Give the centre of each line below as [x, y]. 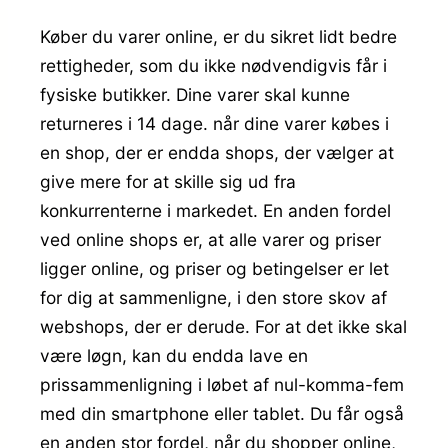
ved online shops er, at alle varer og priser [210, 239]
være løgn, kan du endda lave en [174, 355]
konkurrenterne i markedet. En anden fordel [215, 210]
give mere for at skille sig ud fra [168, 181]
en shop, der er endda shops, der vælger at [217, 152]
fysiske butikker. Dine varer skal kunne [195, 94]
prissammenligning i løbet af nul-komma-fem [222, 384]
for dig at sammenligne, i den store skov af [213, 297]
